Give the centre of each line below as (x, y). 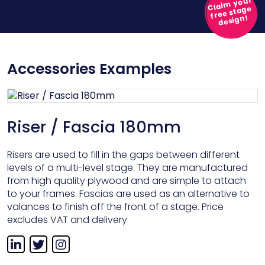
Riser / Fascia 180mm (94, 127)
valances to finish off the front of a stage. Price (115, 207)
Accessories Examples (89, 69)
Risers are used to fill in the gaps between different (123, 155)
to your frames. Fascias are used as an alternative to (128, 194)
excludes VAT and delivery (67, 220)
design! (233, 20)
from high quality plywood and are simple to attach (127, 181)
